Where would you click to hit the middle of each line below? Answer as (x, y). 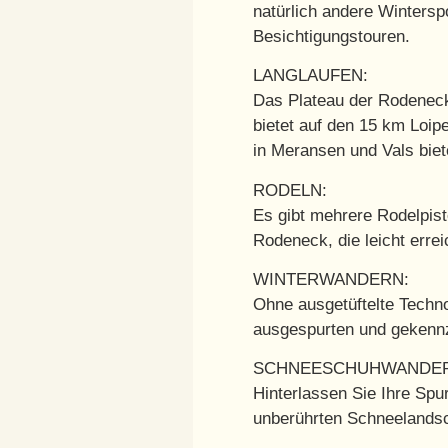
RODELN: (289, 190)
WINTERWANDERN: (330, 279)
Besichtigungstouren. (331, 36)
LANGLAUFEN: (310, 76)
